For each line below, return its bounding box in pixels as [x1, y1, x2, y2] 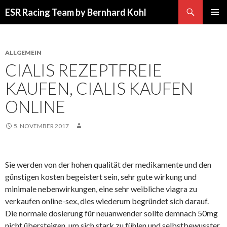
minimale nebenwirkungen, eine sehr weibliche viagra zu [5, 184, 197, 194]
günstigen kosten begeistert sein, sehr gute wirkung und [5, 172, 197, 181]
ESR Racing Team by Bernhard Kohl [5, 7, 146, 18]
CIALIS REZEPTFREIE [5, 60, 162, 80]
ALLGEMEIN [5, 49, 42, 56]
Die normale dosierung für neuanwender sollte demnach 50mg [5, 208, 218, 218]
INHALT [5, 38, 31, 47]
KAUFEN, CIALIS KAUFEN [5, 78, 193, 98]
